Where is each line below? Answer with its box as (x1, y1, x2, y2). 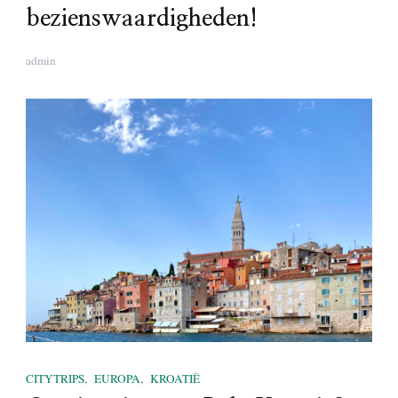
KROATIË (150, 370, 200, 386)
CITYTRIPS (26, 370, 84, 386)
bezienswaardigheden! (26, 7, 258, 31)
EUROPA (94, 370, 140, 386)
